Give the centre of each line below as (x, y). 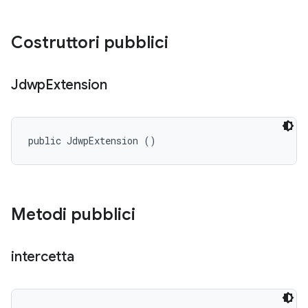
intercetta (43, 257)
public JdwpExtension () (92, 141)
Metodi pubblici (73, 214)
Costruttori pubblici (90, 43)
